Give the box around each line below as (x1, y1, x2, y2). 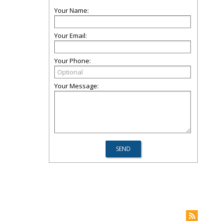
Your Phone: (54, 56, 91, 65)
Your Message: (54, 81, 99, 90)
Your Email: (54, 31, 87, 40)
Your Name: (54, 6, 89, 15)
